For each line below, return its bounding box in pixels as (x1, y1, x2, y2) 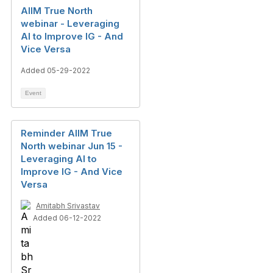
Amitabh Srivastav (36, 200, 100, 210)
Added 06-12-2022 (33, 213, 101, 222)
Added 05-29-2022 (21, 65, 90, 75)
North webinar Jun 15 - (21, 140, 122, 152)
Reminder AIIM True (21, 127, 112, 139)
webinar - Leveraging (21, 17, 119, 29)
